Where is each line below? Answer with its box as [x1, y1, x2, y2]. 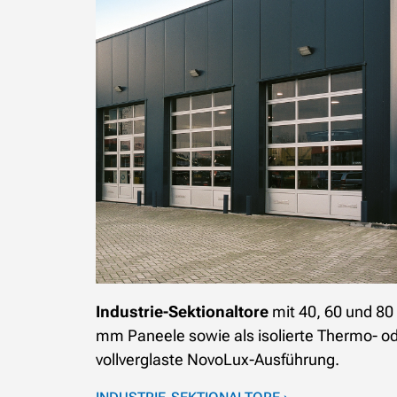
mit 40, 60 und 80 [269, 301, 393, 321]
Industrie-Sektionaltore [96, 301, 269, 321]
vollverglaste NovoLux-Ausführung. [96, 349, 339, 369]
